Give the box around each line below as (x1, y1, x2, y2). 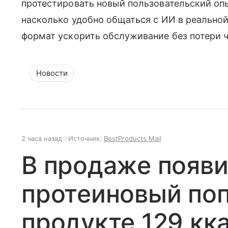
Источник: (68, 134, 104, 143)
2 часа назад (21, 134, 62, 143)
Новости (36, 68, 68, 78)
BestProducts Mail (104, 134, 161, 143)
